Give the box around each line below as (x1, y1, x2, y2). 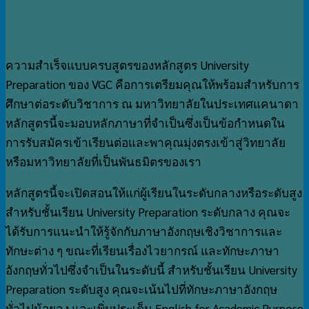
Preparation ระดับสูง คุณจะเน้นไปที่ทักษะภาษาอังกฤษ (6, 281, 277, 297)
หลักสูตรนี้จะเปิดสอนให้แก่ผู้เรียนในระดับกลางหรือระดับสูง (6, 185, 302, 201)
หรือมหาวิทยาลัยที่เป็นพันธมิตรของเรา (6, 154, 201, 170)
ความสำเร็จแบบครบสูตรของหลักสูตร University (6, 57, 249, 73)
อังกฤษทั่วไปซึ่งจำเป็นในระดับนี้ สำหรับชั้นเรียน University (6, 262, 297, 278)
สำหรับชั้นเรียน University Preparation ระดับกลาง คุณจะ (6, 204, 290, 220)
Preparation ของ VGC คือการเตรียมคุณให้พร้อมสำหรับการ (6, 77, 299, 92)
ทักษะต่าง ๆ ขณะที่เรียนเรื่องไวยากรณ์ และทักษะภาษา (6, 243, 279, 259)
